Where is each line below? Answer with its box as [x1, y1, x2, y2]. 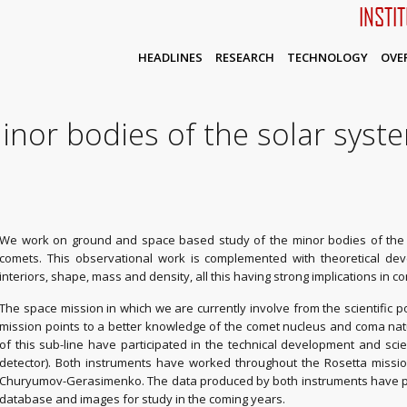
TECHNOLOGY [286, 49, 368, 65]
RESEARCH [214, 49, 274, 65]
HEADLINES [137, 49, 203, 65]
